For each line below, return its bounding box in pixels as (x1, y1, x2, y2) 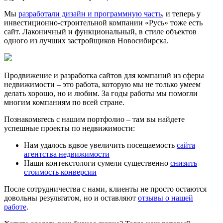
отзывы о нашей (138, 193, 193, 202)
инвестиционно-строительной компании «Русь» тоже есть (4, 18, 203, 27)
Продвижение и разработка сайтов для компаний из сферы (4, 71, 204, 80)
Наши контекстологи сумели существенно (24, 158, 170, 167)
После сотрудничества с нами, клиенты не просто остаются (4, 184, 207, 193)
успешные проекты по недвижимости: (4, 123, 135, 132)
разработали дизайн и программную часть (18, 9, 162, 18)
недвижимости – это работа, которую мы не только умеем (4, 80, 201, 89)
